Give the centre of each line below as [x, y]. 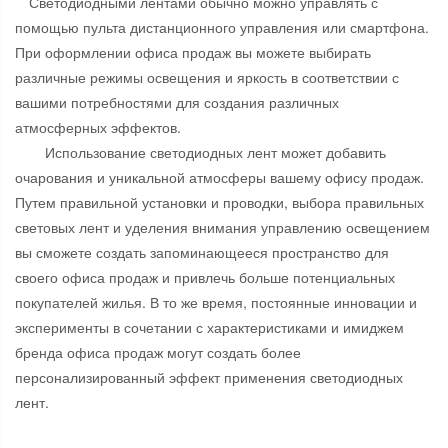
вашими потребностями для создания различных [177, 102]
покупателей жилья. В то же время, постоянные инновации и [216, 302]
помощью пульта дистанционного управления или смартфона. [222, 27]
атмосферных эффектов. [98, 127]
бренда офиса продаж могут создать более [158, 352]
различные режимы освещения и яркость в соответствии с [207, 77]
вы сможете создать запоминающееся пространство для [202, 252]
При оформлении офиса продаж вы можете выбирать [193, 52]
